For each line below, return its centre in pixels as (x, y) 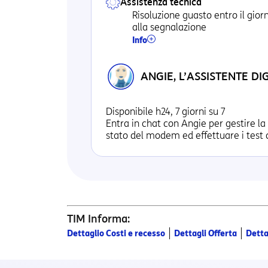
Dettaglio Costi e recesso (116, 234)
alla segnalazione (169, 27)
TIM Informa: (98, 219)
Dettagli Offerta (205, 234)
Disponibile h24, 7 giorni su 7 (165, 112)
